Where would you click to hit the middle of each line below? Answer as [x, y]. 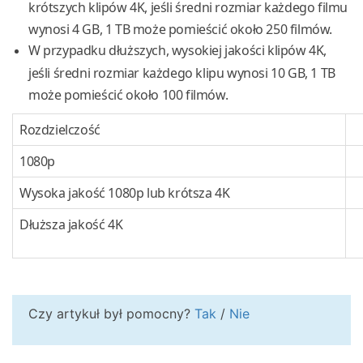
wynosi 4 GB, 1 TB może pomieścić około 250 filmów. [181, 29]
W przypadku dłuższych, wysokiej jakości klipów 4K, [178, 51]
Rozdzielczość [60, 130]
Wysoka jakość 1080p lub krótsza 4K [125, 193]
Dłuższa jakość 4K [71, 225]
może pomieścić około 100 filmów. [128, 94]
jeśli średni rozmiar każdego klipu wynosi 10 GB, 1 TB [182, 73]
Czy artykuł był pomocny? [111, 314]
